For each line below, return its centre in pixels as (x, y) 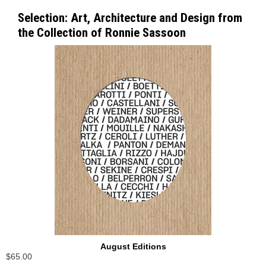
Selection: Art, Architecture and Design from (130, 18)
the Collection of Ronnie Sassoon (102, 33)
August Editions (133, 247)
